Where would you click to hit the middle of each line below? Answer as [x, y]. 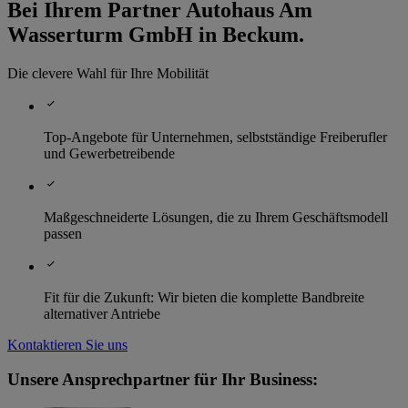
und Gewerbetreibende [109, 153]
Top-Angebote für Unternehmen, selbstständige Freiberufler [215, 137]
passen [63, 233]
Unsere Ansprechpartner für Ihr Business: [163, 380]
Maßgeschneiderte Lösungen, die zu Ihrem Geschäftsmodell [216, 217]
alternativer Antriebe [102, 313]
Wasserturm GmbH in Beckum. [156, 34]
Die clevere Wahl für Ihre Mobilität [108, 73]
